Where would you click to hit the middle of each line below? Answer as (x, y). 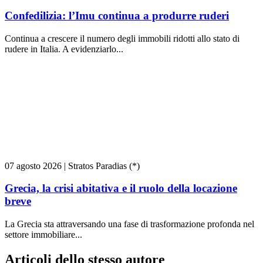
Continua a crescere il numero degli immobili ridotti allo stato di (122, 38)
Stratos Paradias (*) (104, 166)
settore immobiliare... (43, 235)
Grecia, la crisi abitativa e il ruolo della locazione (121, 188)
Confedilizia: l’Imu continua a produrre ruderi (117, 15)
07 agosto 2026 (33, 166)
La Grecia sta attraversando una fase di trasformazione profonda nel (129, 224)
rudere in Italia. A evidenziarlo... (64, 49)
